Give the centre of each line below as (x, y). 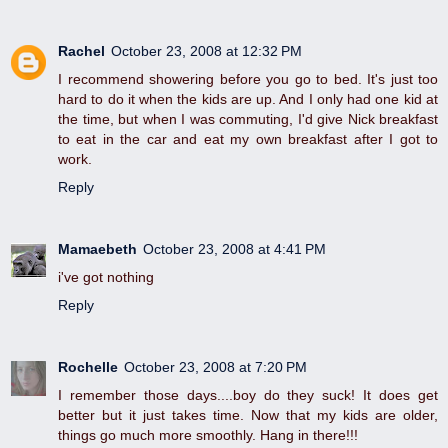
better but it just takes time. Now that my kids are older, (248, 415)
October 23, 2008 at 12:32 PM (206, 51)
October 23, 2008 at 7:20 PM (215, 367)
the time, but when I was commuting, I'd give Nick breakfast (248, 119)
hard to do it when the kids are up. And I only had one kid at (248, 99)
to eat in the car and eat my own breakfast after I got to (248, 139)
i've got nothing (106, 277)
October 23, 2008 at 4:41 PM (234, 249)
